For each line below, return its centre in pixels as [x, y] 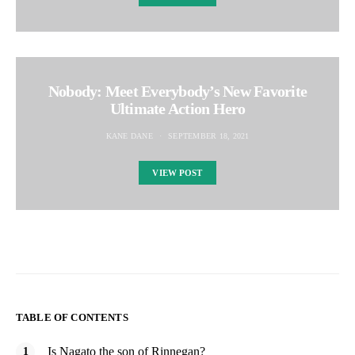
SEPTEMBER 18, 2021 [209, 136]
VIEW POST [177, 172]
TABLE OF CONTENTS [72, 317]
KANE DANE [129, 136]
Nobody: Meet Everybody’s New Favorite [177, 91]
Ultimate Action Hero [177, 108]
